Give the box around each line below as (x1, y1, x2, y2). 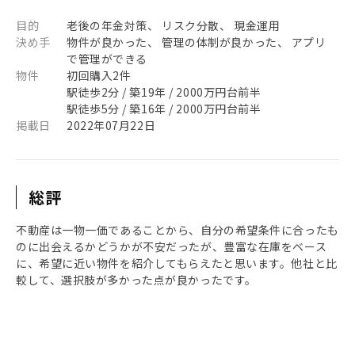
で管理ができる (67, 51, 147, 67)
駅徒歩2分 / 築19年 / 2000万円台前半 (67, 84, 261, 100)
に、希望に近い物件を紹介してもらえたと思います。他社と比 (16, 255, 338, 271)
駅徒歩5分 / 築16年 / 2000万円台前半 (67, 101, 261, 116)
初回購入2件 (67, 67, 132, 83)
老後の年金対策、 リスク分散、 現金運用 (67, 17, 281, 33)
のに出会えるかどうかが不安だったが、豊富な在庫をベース (16, 239, 327, 254)
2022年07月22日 (67, 117, 156, 133)
